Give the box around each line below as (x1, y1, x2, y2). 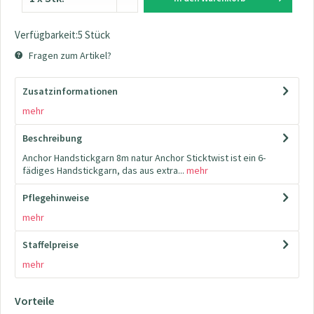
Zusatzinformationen (22, 85, 118, 97)
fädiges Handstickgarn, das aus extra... (22, 164, 184, 177)
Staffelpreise (22, 238, 78, 251)
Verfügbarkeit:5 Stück (15, 28, 110, 41)
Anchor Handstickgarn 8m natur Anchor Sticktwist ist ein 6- (22, 151, 266, 164)
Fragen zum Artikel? (27, 49, 111, 62)
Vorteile (15, 294, 54, 308)
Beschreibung (22, 132, 82, 144)
